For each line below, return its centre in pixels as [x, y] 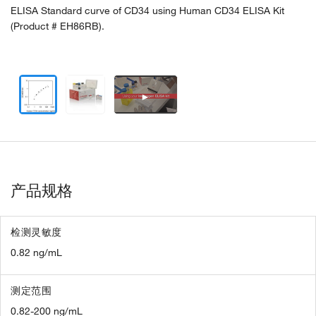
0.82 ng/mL [36, 253]
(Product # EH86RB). [57, 26]
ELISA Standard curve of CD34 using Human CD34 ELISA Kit [147, 11]
